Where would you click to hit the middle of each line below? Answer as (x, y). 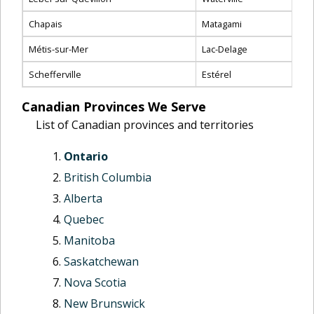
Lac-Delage (225, 49)
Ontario (86, 156)
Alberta (83, 198)
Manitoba (89, 240)
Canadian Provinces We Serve (114, 107)
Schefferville (55, 74)
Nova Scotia (95, 282)
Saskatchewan (101, 261)
